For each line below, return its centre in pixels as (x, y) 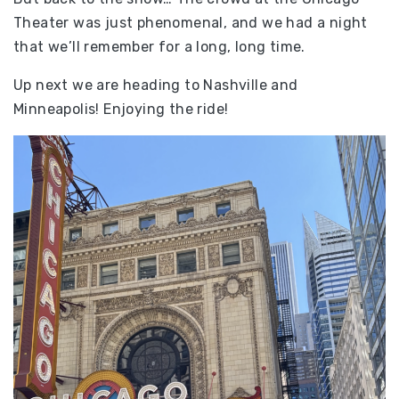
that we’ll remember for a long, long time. (159, 46)
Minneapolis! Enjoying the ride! (121, 109)
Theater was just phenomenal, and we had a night (191, 22)
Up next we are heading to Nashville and (156, 85)
